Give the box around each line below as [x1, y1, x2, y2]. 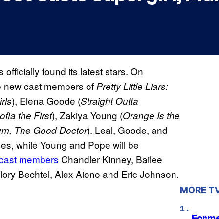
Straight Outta [81, 94, 138, 108]
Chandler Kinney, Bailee [59, 153, 162, 166]
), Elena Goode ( [12, 94, 81, 108]
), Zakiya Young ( [52, 109, 123, 122]
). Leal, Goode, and [87, 123, 168, 137]
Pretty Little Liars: [94, 80, 168, 93]
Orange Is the [123, 109, 180, 122]
